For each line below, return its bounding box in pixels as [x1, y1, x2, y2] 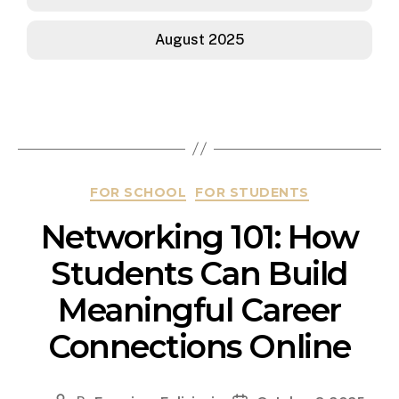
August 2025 [155, 30, 244, 48]
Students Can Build [51, 254, 348, 294]
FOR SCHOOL [90, 183, 187, 200]
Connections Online [48, 327, 351, 367]
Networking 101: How [40, 217, 359, 257]
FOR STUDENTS [195, 183, 309, 200]
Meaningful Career [58, 290, 341, 330]
